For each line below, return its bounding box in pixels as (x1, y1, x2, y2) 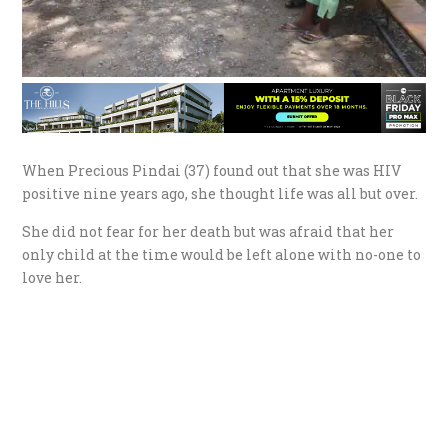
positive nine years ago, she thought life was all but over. (22, 183, 419, 203)
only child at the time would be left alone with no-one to (22, 244, 422, 264)
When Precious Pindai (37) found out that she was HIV (22, 160, 402, 180)
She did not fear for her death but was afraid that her (22, 221, 395, 241)
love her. (22, 267, 83, 287)
